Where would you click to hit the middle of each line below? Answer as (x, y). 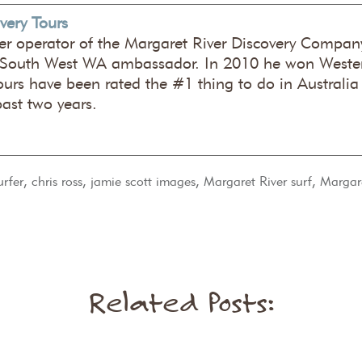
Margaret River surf (257, 181)
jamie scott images (143, 181)
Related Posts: (181, 302)
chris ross (57, 181)
